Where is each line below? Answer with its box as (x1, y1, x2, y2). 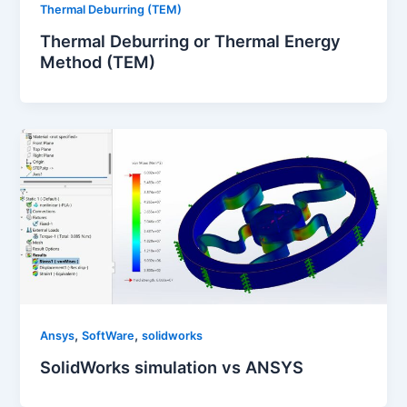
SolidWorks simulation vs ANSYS (40, 356, 304, 377)
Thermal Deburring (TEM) (40, 3, 183, 17)
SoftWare (82, 328, 135, 342)
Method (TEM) (40, 51, 156, 72)
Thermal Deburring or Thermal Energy (40, 30, 342, 51)
